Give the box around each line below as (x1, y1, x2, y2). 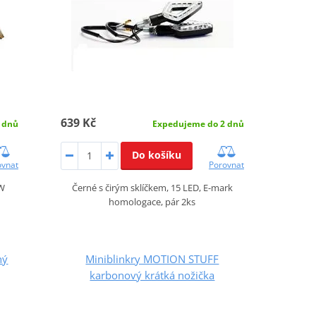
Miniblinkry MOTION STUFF (85, 251, 219, 266)
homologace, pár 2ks (109, 195, 196, 208)
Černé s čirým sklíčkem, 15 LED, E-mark (71, 181, 233, 194)
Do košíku (131, 147, 181, 162)
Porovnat (208, 158, 244, 171)
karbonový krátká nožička (90, 267, 215, 282)
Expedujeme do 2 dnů (152, 117, 244, 130)
